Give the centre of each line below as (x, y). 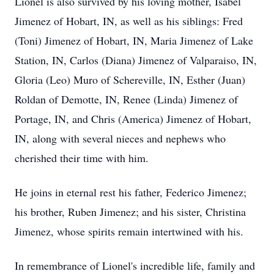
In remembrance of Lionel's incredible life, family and (135, 265)
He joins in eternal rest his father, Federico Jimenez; (131, 192)
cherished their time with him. (82, 158)
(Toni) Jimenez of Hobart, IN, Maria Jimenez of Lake (134, 40)
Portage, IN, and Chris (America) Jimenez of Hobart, (133, 119)
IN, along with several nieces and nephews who (120, 138)
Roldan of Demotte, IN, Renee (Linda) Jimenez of (126, 99)
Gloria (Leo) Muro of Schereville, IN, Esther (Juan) (130, 80)
